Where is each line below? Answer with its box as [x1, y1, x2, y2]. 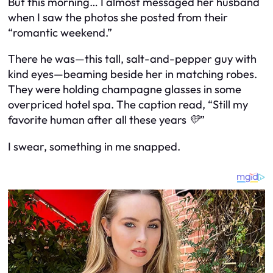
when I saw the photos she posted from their [8, 10, 228, 24]
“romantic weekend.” [8, 25, 112, 40]
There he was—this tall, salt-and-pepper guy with [8, 52, 257, 66]
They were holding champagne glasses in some [8, 82, 241, 97]
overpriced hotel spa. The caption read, [8, 97, 208, 112]
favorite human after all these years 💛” [8, 113, 205, 127]
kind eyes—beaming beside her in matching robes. [8, 67, 257, 82]
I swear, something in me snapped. [8, 139, 180, 154]
